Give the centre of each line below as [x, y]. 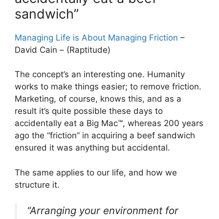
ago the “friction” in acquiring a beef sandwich [105, 136]
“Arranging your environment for [103, 211]
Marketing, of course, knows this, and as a [98, 99]
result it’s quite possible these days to [89, 111]
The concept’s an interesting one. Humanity [100, 75]
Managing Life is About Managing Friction [96, 37]
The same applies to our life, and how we [96, 172]
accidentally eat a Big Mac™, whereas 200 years [109, 123]
